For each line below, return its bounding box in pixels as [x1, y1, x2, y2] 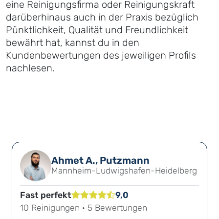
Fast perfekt [20, 190, 71, 200]
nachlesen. [6, 62, 55, 74]
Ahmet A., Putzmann [51, 154, 150, 167]
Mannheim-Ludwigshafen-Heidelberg [51, 166, 197, 176]
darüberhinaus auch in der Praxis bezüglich [6, 11, 198, 23]
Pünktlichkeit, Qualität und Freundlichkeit [6, 24, 188, 36]
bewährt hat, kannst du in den [6, 37, 139, 49]
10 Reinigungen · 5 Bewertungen [20, 203, 147, 213]
